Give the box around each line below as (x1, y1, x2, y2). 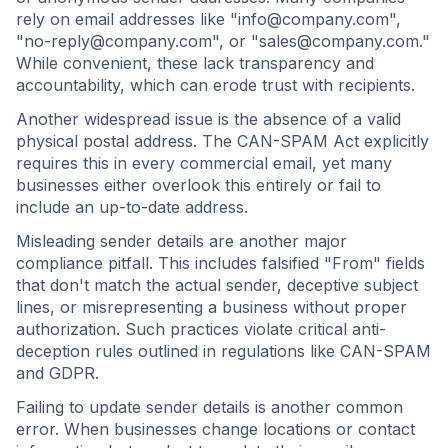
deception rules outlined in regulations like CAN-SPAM (16, 341, 431, 361)
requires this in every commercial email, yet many (16, 153, 392, 173)
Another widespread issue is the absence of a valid (16, 109, 401, 129)
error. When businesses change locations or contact (16, 419, 415, 439)
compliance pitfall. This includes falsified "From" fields (16, 253, 425, 273)
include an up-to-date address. (16, 197, 248, 217)
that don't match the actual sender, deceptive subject (16, 275, 418, 295)
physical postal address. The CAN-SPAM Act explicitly (16, 131, 429, 151)
